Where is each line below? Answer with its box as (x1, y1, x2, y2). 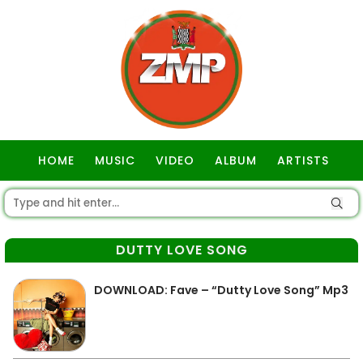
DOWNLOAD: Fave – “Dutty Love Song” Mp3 (94, 282, 348, 298)
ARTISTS (277, 152, 329, 169)
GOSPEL (160, 193, 207, 209)
